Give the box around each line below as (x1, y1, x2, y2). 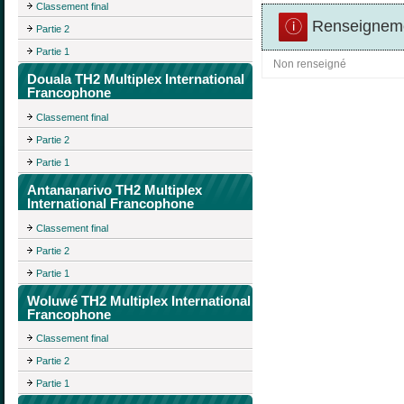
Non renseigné (273, 58, 346, 71)
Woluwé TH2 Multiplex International (27, 292, 251, 308)
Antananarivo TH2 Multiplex (27, 182, 202, 198)
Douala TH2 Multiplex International (27, 71, 244, 87)
